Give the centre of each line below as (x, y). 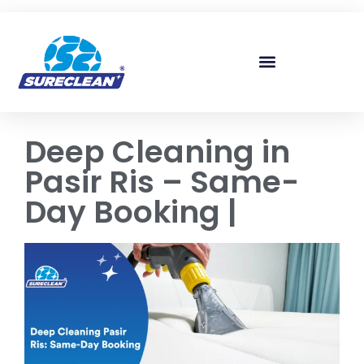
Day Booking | (131, 211)
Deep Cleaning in (157, 151)
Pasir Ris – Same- (162, 181)
